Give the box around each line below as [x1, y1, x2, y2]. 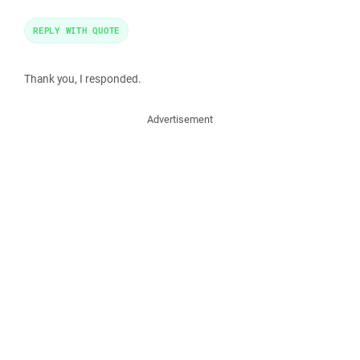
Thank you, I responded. [24, 72, 141, 86]
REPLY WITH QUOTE [33, 24, 120, 36]
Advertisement [147, 112, 213, 126]
